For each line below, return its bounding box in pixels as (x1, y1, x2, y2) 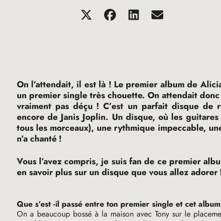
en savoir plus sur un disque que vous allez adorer (16, 166, 218, 179)
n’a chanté (16, 132, 57, 146)
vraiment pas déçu (16, 100, 93, 113)
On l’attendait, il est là (16, 78, 107, 91)
